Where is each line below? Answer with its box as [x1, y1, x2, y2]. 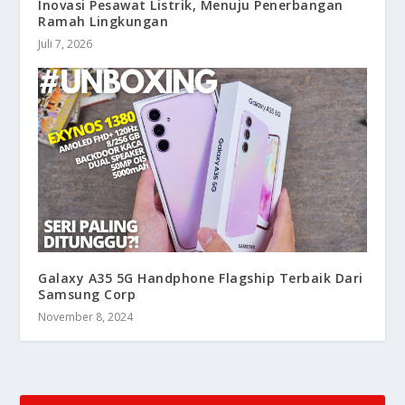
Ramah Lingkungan [38, 12, 169, 30]
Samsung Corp [38, 286, 137, 304]
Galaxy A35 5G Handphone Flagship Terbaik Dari [38, 269, 363, 287]
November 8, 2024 [38, 309, 134, 325]
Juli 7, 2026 [38, 35, 93, 52]
